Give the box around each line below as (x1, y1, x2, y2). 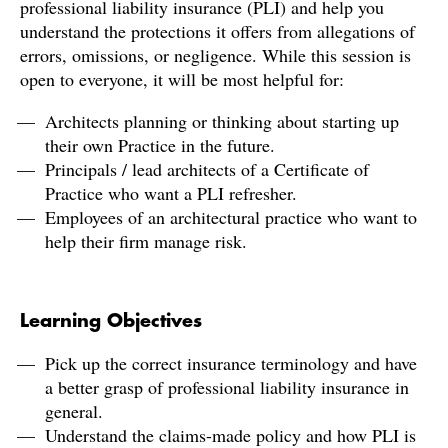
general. (45, 399, 103, 423)
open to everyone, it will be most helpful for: (20, 67, 344, 91)
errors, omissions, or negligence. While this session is (20, 43, 411, 67)
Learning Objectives (20, 312, 208, 330)
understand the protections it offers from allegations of (20, 19, 415, 43)
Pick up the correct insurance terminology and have (45, 351, 417, 375)
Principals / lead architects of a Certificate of (45, 157, 369, 181)
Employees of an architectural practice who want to (45, 205, 417, 229)
